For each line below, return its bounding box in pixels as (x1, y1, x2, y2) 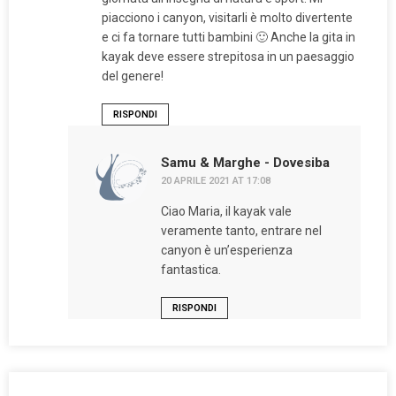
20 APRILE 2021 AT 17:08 (160, 175, 270, 187)
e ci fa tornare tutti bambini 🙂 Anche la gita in (102, 30, 355, 45)
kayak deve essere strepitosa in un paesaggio (102, 49, 354, 65)
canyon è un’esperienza (160, 243, 293, 258)
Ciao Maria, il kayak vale (160, 204, 292, 219)
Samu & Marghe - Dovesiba (160, 155, 330, 171)
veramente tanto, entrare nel (160, 224, 322, 239)
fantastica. (160, 263, 221, 278)
